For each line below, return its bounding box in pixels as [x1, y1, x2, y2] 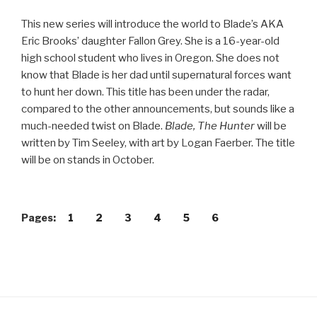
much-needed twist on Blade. [21, 120, 165, 133]
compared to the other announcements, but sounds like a [21, 103, 294, 116]
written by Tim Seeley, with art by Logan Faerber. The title [21, 137, 295, 150]
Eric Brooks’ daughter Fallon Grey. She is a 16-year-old [21, 35, 279, 48]
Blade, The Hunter [165, 120, 255, 133]
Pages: [21, 211, 58, 224]
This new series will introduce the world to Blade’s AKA [21, 18, 284, 31]
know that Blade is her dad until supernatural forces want [21, 69, 292, 82]
